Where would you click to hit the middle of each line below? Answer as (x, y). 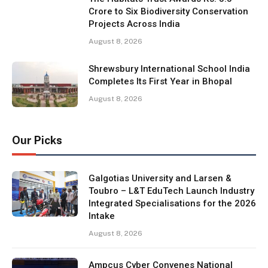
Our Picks (37, 140)
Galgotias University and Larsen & (160, 178)
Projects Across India (134, 24)
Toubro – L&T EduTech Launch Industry (171, 191)
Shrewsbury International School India (169, 68)
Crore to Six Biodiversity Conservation (168, 11)
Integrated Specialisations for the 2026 (172, 203)
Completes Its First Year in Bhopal (160, 81)
